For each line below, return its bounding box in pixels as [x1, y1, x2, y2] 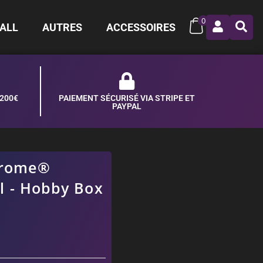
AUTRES [42, 21, 83, 33]
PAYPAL [112, 102, 141, 111]
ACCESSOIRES [106, 21, 176, 33]
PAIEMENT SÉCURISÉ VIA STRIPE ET [58, 93, 195, 103]
